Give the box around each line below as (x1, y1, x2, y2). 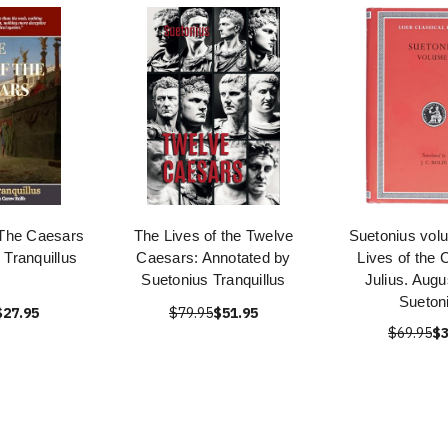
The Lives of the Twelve (133, 227, 294, 244)
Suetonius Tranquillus (141, 271, 286, 288)
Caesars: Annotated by (136, 249, 291, 266)
